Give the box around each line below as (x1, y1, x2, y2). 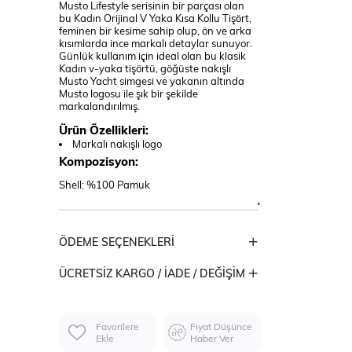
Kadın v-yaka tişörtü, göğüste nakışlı (58, 61, 231, 75)
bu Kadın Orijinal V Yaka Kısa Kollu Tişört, (58, 11, 251, 24)
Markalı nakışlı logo (72, 137, 163, 150)
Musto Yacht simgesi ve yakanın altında (58, 74, 244, 87)
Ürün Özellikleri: (58, 122, 148, 137)
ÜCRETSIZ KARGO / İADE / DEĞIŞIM (58, 266, 245, 281)
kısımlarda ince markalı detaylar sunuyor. (58, 36, 252, 49)
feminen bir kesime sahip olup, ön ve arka (58, 24, 251, 37)
